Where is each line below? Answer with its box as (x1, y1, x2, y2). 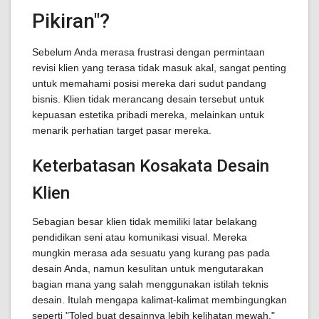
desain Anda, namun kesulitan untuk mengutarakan (32, 263, 263, 274)
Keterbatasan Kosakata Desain (32, 156, 269, 176)
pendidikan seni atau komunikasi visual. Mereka (32, 231, 247, 243)
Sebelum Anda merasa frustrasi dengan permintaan (32, 46, 265, 58)
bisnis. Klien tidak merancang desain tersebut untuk (32, 93, 264, 105)
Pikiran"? (32, 9, 110, 33)
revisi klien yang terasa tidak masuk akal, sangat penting (32, 62, 286, 73)
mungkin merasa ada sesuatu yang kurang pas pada (32, 247, 270, 258)
